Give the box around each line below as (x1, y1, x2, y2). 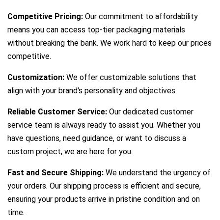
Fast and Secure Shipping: (7, 168, 104, 178)
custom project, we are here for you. (7, 147, 133, 157)
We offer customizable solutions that (64, 73, 196, 82)
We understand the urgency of (104, 168, 211, 178)
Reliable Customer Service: (7, 107, 109, 117)
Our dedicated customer (109, 107, 193, 117)
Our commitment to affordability (83, 12, 198, 22)
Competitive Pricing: (7, 12, 83, 22)
